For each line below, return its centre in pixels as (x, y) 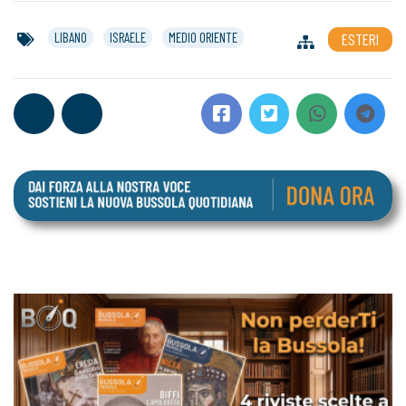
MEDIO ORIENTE (203, 38)
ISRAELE (128, 38)
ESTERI (360, 39)
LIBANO (71, 38)
